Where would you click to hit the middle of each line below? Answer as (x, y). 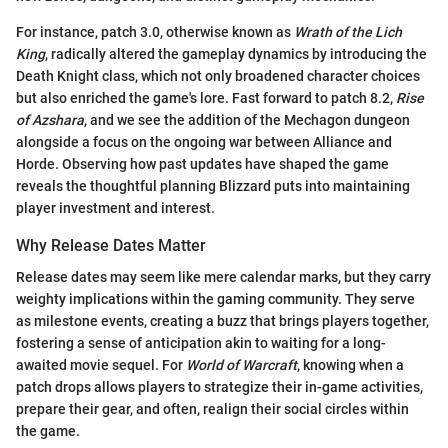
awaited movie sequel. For (101, 365)
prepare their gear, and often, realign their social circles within (212, 409)
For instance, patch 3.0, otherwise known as (155, 32)
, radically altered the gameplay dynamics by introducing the (236, 54)
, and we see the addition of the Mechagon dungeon (247, 120)
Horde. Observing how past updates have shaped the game (202, 164)
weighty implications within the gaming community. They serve (215, 299)
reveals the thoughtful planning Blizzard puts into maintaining (213, 186)
